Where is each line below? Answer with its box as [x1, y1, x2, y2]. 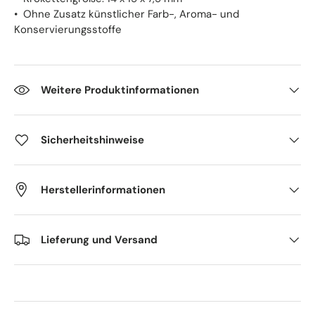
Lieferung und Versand [41, 233, 157, 247]
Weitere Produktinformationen [41, 83, 199, 97]
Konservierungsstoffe [14, 22, 122, 37]
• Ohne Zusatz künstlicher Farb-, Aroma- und [14, 7, 239, 21]
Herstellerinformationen [41, 183, 165, 197]
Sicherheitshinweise [41, 133, 144, 147]
